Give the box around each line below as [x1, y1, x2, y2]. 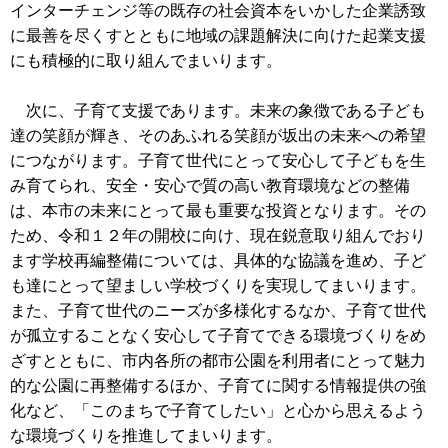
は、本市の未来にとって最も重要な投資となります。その [10, 201, 426, 219]
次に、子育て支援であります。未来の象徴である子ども [10, 101, 426, 119]
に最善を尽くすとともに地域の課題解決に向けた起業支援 [10, 26, 426, 44]
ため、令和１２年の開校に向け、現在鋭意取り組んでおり [10, 226, 426, 244]
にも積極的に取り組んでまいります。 [10, 51, 282, 69]
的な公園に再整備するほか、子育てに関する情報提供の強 [10, 376, 426, 394]
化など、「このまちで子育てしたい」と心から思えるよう [10, 401, 426, 419]
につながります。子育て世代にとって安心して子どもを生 [10, 151, 426, 169]
